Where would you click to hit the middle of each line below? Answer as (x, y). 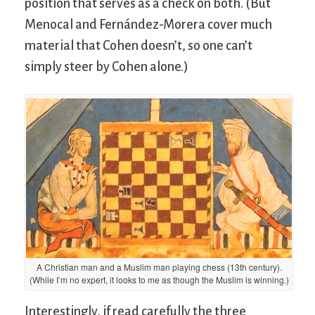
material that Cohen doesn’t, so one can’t (139, 45)
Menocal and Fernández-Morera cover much (148, 24)
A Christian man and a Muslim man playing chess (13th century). (159, 267)
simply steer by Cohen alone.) (107, 66)
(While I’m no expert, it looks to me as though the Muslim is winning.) (159, 280)
